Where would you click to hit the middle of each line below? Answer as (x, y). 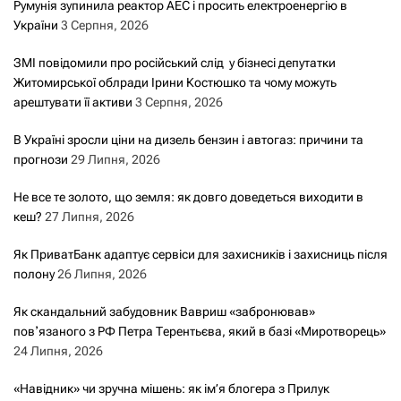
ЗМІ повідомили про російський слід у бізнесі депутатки (175, 62)
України (36, 25)
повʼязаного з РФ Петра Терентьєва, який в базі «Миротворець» (200, 331)
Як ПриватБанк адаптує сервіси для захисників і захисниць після (200, 254)
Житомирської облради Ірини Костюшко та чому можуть (175, 82)
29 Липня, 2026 (115, 159)
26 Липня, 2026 (102, 273)
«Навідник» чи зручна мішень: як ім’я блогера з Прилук (171, 388)
